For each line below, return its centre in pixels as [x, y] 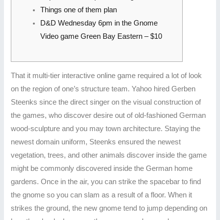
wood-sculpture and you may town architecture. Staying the [106, 128]
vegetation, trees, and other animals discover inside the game [109, 155]
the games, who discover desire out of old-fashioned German [109, 115]
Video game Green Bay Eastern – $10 [101, 37]
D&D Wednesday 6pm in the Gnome [99, 23]
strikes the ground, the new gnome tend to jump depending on [109, 208]
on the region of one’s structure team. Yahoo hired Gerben [103, 89]
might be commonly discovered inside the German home [102, 168]
